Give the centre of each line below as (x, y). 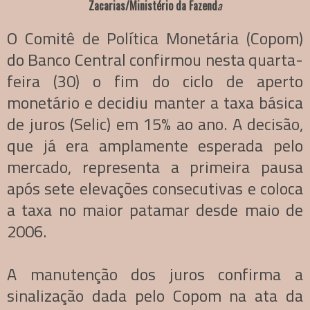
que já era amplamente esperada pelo (155, 146)
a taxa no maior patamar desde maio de (155, 210)
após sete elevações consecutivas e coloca (155, 189)
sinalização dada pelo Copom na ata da (155, 296)
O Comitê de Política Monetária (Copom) (155, 38)
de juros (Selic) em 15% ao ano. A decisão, (155, 124)
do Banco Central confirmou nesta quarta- (155, 60)
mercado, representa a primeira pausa (155, 167)
